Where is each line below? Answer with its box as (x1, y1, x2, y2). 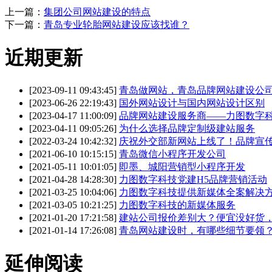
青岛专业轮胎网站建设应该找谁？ (44, 19, 189, 30)
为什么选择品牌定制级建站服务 (119, 123, 255, 134)
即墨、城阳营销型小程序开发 (119, 161, 245, 172)
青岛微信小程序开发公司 (119, 149, 226, 160)
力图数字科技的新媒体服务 (119, 200, 236, 211)
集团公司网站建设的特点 (44, 7, 151, 18)
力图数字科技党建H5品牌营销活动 (119, 174, 267, 185)
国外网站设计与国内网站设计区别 (119, 98, 265, 109)
